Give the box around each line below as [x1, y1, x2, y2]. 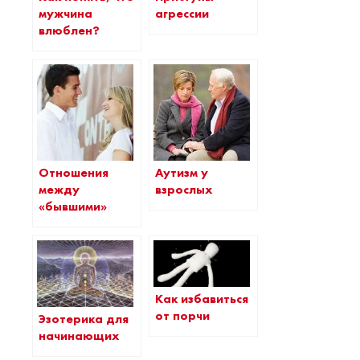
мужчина [39, 6, 92, 22]
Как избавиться [155, 290, 248, 307]
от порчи [155, 307, 210, 324]
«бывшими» [39, 198, 107, 215]
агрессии [155, 6, 209, 22]
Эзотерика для [39, 311, 129, 328]
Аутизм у [155, 165, 208, 182]
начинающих [39, 328, 120, 345]
